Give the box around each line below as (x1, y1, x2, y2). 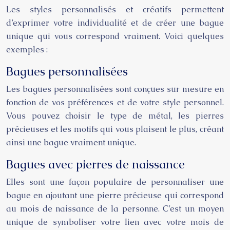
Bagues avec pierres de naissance (6, 157, 185, 172)
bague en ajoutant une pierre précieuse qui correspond (6, 190, 224, 201)
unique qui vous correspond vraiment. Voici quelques (6, 31, 224, 42)
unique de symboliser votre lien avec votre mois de (6, 217, 224, 227)
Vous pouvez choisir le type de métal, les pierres (6, 110, 224, 121)
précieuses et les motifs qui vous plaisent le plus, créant (6, 124, 224, 135)
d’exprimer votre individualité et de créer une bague (6, 17, 224, 28)
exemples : (6, 44, 48, 55)
